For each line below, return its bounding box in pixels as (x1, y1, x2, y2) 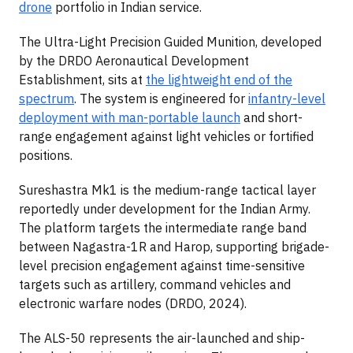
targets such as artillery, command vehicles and (19, 277, 291, 293)
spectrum (19, 91, 74, 107)
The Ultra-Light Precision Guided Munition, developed (19, 34, 321, 50)
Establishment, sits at (19, 72, 146, 88)
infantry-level (248, 91, 325, 107)
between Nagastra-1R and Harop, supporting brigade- (19, 239, 329, 255)
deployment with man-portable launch (19, 110, 240, 126)
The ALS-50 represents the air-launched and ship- (19, 330, 305, 347)
